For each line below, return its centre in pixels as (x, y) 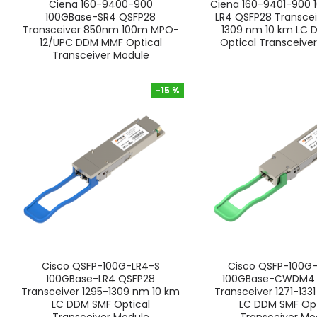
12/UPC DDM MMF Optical (100, 43)
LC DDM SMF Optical (100, 304)
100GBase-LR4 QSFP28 (101, 278)
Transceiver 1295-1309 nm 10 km (101, 291)
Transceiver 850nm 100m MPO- (100, 30)
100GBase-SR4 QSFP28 (101, 17)
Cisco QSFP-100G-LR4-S (100, 266)
